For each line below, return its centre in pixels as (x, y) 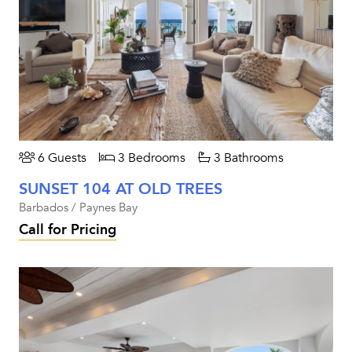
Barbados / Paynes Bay (78, 207)
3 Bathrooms (247, 158)
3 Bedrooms (150, 158)
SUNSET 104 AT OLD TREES (121, 189)
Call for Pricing (68, 230)
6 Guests (60, 158)
